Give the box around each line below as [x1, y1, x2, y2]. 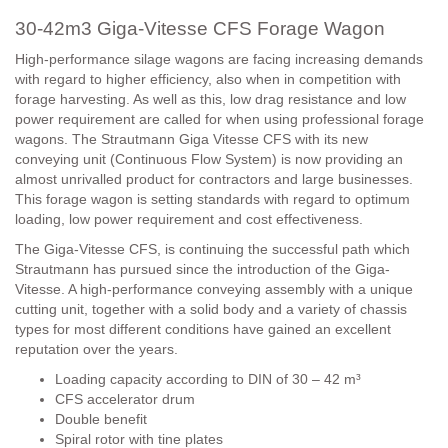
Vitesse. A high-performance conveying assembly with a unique [15, 280, 413, 297]
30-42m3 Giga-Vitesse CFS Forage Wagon [15, 17, 385, 39]
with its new [291, 130, 368, 147]
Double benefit [55, 410, 147, 427]
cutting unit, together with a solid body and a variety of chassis [15, 300, 407, 317]
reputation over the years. [15, 340, 178, 357]
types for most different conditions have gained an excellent [15, 320, 391, 337]
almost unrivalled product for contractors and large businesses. [15, 170, 413, 187]
